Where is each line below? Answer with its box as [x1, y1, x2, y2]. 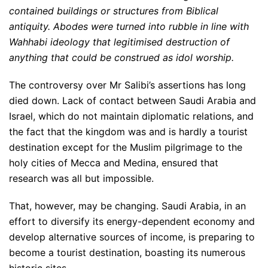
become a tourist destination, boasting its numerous [9, 246, 245, 258]
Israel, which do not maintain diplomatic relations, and [9, 110, 254, 122]
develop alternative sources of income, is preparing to [9, 231, 255, 243]
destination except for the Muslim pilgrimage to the [9, 141, 242, 153]
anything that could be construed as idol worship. [9, 51, 234, 63]
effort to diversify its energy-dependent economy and [9, 215, 255, 227]
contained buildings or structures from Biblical [9, 5, 218, 17]
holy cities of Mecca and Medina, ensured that [9, 157, 218, 169]
